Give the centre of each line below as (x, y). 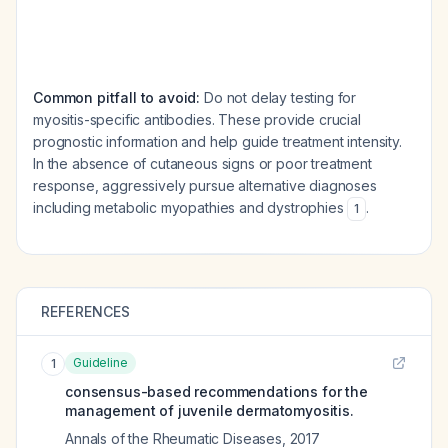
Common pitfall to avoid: (117, 97)
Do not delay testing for (278, 97)
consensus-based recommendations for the (216, 391)
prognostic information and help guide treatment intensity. (217, 141)
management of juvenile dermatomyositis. (209, 410)
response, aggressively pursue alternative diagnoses (205, 185)
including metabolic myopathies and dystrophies (190, 207)
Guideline (100, 362)
